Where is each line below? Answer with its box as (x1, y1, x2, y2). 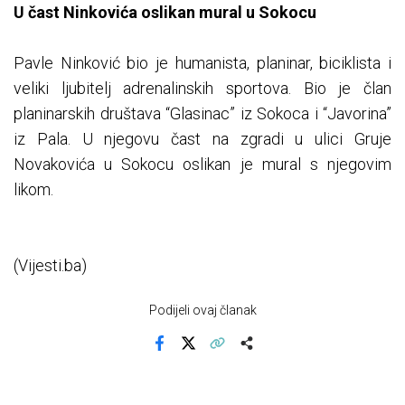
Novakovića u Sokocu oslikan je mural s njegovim (14, 155, 391, 174)
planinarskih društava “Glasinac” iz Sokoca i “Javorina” (14, 104, 391, 124)
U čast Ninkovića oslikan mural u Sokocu (14, 3, 316, 23)
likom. (14, 180, 53, 200)
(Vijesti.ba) (14, 256, 87, 276)
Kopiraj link (215, 348, 275, 363)
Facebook (157, 348, 213, 363)
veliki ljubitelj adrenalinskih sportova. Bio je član (14, 79, 391, 99)
